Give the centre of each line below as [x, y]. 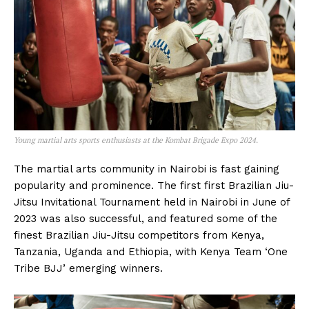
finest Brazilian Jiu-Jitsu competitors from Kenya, [139, 235]
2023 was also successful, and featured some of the [146, 219]
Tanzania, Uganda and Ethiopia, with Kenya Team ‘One [151, 252]
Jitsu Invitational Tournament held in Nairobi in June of [152, 202]
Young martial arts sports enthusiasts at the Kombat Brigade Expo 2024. [136, 140]
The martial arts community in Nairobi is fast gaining [147, 169]
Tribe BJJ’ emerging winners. [88, 268]
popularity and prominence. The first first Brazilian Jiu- [154, 186]
